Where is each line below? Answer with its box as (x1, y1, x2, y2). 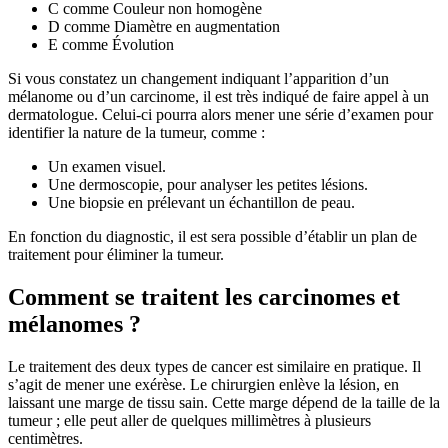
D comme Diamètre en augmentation (48, 18, 280, 36)
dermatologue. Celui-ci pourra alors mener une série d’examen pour (8, 106, 433, 124)
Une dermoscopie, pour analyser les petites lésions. (48, 176, 368, 194)
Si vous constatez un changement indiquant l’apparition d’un (8, 70, 389, 88)
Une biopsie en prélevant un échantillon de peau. (48, 194, 355, 212)
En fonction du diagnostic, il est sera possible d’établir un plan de (8, 228, 417, 246)
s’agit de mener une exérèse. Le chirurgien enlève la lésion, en (8, 376, 399, 394)
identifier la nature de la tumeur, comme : (8, 124, 265, 142)
